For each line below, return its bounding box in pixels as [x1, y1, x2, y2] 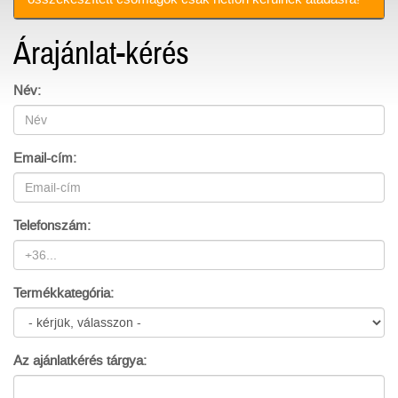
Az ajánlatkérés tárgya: [13, 352, 147, 370]
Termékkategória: [13, 284, 114, 302]
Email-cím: [13, 149, 76, 167]
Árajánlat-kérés [13, 34, 189, 75]
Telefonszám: [13, 217, 91, 235]
